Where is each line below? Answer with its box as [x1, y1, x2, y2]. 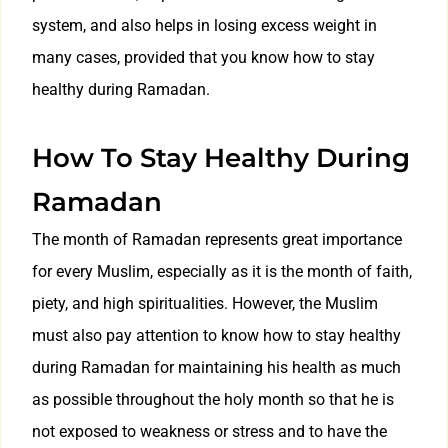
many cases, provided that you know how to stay [32, 48, 375, 68]
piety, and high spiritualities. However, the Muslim [32, 294, 378, 314]
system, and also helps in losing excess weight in [32, 16, 377, 36]
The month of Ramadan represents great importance [32, 230, 402, 250]
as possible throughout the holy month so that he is [32, 390, 394, 410]
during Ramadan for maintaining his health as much [32, 358, 401, 378]
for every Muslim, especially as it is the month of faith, [32, 262, 412, 282]
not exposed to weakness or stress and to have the [32, 422, 387, 442]
